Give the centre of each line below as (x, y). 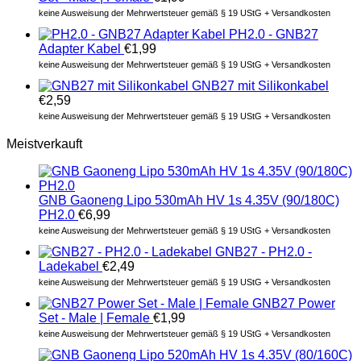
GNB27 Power (294, 303)
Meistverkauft (44, 143)
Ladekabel (69, 266)
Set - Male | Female (94, 317)
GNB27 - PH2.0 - (263, 251)
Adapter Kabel (80, 48)
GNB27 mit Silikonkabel (260, 85)
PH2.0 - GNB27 (274, 34)
